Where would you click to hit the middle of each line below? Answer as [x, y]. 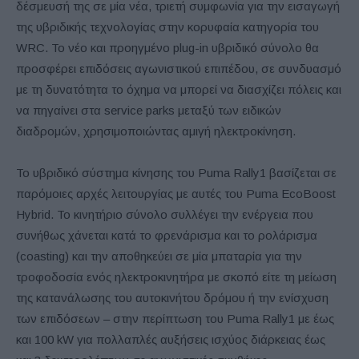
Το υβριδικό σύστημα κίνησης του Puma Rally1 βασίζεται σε [176, 172]
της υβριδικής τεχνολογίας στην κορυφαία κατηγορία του [167, 26]
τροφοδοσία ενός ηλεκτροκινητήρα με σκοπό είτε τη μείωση [176, 276]
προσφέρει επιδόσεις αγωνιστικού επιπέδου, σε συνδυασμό [179, 68]
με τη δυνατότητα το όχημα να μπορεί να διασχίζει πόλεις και [179, 89]
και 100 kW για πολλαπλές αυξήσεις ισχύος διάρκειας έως [171, 339]
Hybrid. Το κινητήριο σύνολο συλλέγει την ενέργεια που [165, 214]
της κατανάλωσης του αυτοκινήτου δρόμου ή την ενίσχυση [172, 297]
